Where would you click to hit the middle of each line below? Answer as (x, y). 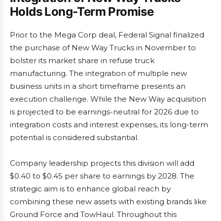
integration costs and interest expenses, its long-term (109, 125)
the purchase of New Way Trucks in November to (103, 48)
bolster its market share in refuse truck (82, 60)
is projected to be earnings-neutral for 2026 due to (104, 112)
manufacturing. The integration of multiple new (98, 73)
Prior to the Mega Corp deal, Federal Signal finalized (107, 35)
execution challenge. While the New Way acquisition (108, 99)
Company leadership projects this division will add (102, 163)
